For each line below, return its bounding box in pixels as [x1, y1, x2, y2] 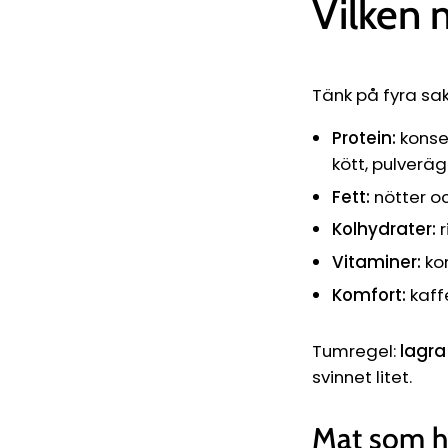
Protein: [332, 125, 396, 150]
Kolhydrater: [332, 217, 436, 242]
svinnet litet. [312, 364, 412, 389]
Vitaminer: [332, 250, 421, 275]
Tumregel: [312, 338, 400, 363]
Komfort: [332, 282, 406, 307]
